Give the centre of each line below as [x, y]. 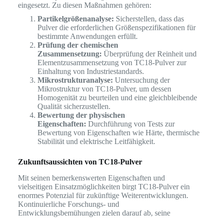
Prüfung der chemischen [78, 45]
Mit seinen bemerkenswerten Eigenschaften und [91, 178]
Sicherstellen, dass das [149, 19]
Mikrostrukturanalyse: [75, 80]
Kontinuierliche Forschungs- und [68, 204]
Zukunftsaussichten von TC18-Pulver [80, 162]
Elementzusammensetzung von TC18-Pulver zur [112, 63]
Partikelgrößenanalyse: [75, 19]
